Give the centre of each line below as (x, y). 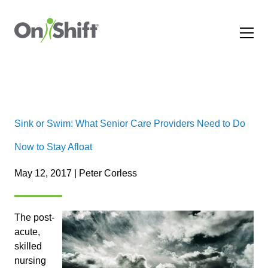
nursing (30, 261)
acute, (27, 232)
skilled (28, 246)
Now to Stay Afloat (53, 147)
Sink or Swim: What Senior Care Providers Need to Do (130, 124)
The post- (34, 217)
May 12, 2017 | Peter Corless (76, 173)
